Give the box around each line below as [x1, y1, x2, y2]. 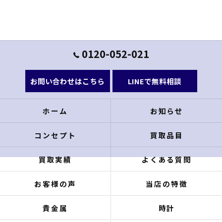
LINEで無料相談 [128, 76, 181, 86]
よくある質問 [141, 154, 192, 165]
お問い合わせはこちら [30, 76, 105, 86]
